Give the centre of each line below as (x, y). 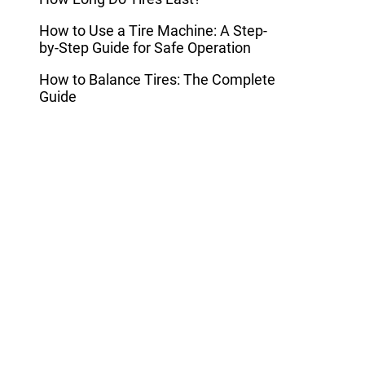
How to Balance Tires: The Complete (157, 80)
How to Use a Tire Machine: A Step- (153, 31)
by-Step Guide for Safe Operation (145, 48)
